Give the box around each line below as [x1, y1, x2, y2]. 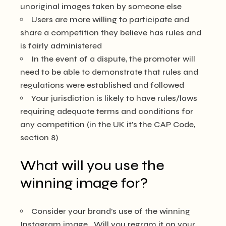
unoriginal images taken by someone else [20, 2, 182, 11]
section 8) [20, 133, 59, 142]
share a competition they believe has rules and [20, 28, 202, 37]
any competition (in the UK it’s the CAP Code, [20, 120, 196, 129]
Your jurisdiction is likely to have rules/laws [31, 93, 198, 103]
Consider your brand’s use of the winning [31, 206, 191, 216]
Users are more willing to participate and [31, 15, 190, 24]
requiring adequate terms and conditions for [20, 106, 194, 116]
